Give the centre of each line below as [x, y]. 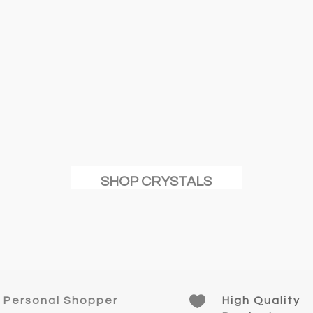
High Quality [261, 301]
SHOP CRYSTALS [156, 182]
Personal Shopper [61, 301]
